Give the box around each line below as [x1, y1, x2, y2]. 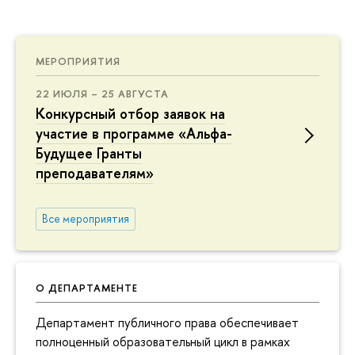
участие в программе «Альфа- [36, 124, 232, 144]
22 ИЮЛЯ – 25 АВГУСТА [36, 86, 169, 101]
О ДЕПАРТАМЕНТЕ [36, 280, 138, 295]
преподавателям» [36, 163, 154, 184]
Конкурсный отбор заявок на [36, 104, 225, 124]
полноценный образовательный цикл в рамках [36, 332, 290, 350]
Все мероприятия [41, 211, 129, 226]
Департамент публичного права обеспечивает [36, 313, 299, 331]
